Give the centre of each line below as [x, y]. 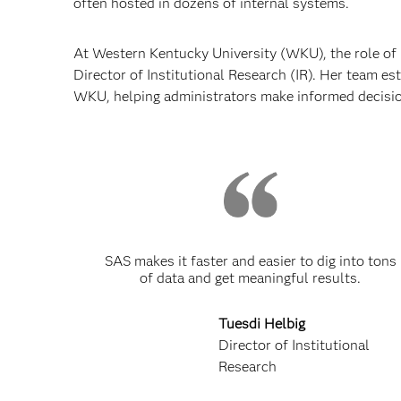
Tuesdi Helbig [262, 324]
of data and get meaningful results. [251, 278]
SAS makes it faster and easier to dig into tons [250, 261]
